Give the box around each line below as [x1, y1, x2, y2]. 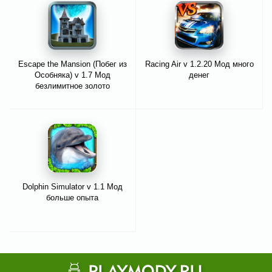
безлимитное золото [35, 81, 110, 91]
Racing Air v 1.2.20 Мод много [144, 59, 254, 69]
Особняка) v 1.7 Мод [34, 70, 110, 80]
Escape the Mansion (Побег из [18, 59, 127, 69]
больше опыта [46, 193, 98, 203]
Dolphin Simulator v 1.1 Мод [22, 182, 123, 192]
